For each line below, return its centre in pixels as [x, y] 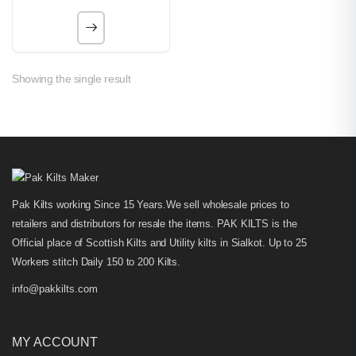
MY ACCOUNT [55, 342]
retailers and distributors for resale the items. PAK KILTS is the [155, 224]
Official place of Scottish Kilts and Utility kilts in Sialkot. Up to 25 [159, 243]
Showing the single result [72, 78]
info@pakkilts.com [55, 289]
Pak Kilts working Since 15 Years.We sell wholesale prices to [151, 205]
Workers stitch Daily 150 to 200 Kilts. [97, 262]
